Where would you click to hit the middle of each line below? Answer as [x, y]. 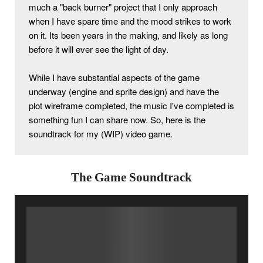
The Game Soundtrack [131, 177]
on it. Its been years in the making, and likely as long [128, 35]
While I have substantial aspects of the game [114, 77]
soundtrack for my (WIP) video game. [102, 134]
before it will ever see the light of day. [99, 49]
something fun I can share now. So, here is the [117, 119]
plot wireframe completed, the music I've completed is [131, 105]
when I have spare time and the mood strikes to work [130, 21]
